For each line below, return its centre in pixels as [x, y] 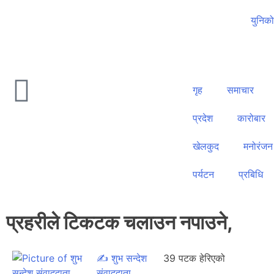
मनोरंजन [258, 146]
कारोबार [251, 118]
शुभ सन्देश [127, 258]
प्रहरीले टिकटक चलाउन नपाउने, [120, 222]
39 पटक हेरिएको [194, 258]
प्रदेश [203, 118]
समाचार [240, 90]
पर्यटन [203, 174]
